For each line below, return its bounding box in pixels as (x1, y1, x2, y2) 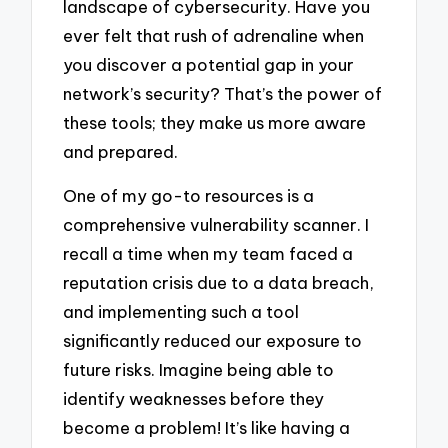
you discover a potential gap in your (63, 53, 355, 75)
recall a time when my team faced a (63, 243, 354, 265)
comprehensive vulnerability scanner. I (63, 214, 370, 236)
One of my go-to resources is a (63, 185, 315, 207)
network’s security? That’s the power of (63, 82, 383, 104)
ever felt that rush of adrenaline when (63, 24, 365, 46)
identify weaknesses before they (63, 388, 325, 410)
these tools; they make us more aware (63, 111, 367, 133)
